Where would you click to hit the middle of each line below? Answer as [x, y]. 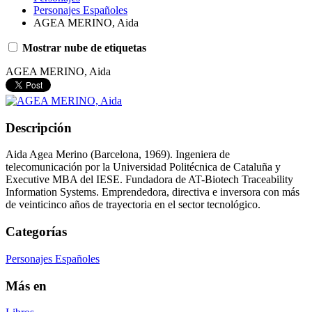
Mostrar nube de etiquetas [83, 48]
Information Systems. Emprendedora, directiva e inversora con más [153, 192]
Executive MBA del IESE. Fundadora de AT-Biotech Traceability [149, 180]
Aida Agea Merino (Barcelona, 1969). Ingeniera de [118, 155]
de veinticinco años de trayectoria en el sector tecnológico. [133, 205]
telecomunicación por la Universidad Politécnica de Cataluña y [143, 167]
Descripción [39, 127]
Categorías [36, 232]
